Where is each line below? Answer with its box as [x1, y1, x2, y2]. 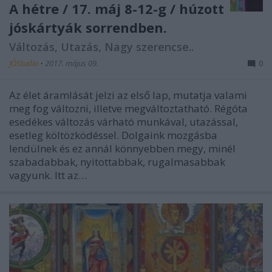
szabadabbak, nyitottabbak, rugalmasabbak [9, 154, 225, 169]
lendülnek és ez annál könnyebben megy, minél [9, 141, 236, 155]
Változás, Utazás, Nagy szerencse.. [9, 39, 194, 54]
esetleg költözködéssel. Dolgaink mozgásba [9, 127, 217, 142]
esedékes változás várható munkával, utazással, [9, 114, 238, 129]
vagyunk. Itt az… [9, 168, 87, 182]
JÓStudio [9, 57, 40, 69]
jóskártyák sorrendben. [9, 18, 167, 36]
